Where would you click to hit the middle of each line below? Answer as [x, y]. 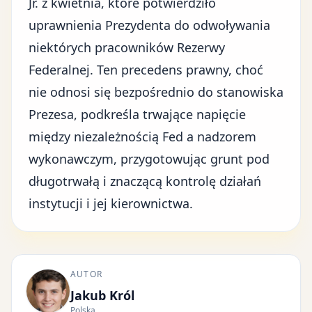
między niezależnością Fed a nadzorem [142, 136]
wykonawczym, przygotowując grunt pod [149, 159]
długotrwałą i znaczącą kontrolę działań [145, 181]
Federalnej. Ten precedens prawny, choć [146, 70]
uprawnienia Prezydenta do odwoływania [149, 25]
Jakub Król [102, 295]
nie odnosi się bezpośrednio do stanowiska [156, 92]
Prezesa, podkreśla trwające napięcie [137, 114]
